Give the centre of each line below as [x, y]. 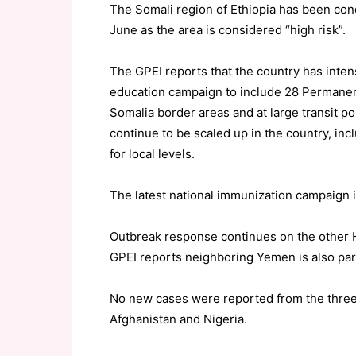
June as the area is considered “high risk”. [228, 30]
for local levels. [152, 154]
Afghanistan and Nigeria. [178, 319]
